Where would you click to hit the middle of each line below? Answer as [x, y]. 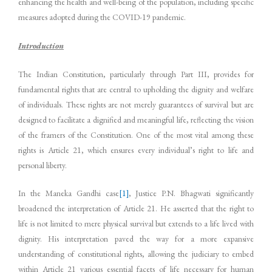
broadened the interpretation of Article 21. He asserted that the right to [136, 209]
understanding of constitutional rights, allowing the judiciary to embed [136, 254]
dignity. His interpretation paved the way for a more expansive [136, 239]
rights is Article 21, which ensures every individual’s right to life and [136, 150]
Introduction [41, 45]
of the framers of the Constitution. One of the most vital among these [136, 134]
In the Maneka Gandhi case [69, 193]
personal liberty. [42, 165]
